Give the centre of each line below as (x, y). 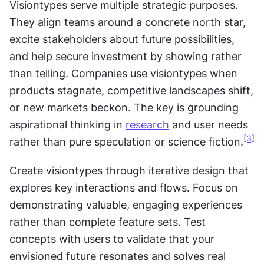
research (147, 125)
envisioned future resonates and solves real (118, 256)
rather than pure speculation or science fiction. (126, 142)
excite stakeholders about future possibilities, (122, 39)
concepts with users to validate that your (112, 239)
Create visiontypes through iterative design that (129, 171)
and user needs (209, 125)
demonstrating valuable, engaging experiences (126, 205)
